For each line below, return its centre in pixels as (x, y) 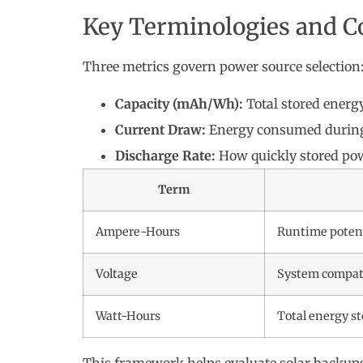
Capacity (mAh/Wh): (179, 104)
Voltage (116, 274)
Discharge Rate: (165, 156)
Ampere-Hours (137, 232)
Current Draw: (160, 130)
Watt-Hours (128, 316)
